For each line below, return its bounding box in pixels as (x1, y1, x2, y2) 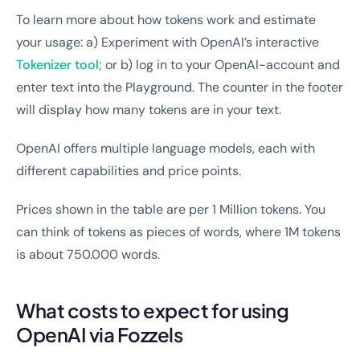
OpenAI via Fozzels (16, 322, 182, 346)
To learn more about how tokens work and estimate (16, 11, 316, 28)
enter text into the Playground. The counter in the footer (16, 79, 343, 96)
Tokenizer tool (16, 56, 99, 73)
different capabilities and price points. (16, 162, 241, 179)
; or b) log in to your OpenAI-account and (99, 56, 340, 73)
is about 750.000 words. (16, 246, 160, 263)
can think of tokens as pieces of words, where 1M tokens (16, 223, 341, 240)
